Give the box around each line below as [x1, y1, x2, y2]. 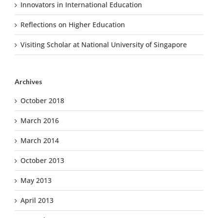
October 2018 [20, 95, 64, 105]
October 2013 [20, 155, 64, 165]
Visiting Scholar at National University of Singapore [20, 40, 187, 50]
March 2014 [20, 135, 59, 145]
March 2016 [20, 115, 59, 125]
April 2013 [20, 195, 54, 205]
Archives [15, 77, 42, 86]
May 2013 [20, 175, 52, 185]
